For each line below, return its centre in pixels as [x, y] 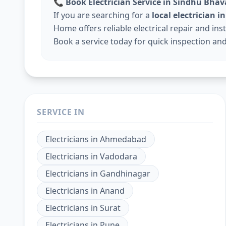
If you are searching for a [103, 15]
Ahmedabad [123, 139]
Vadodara [119, 156]
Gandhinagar [125, 174]
